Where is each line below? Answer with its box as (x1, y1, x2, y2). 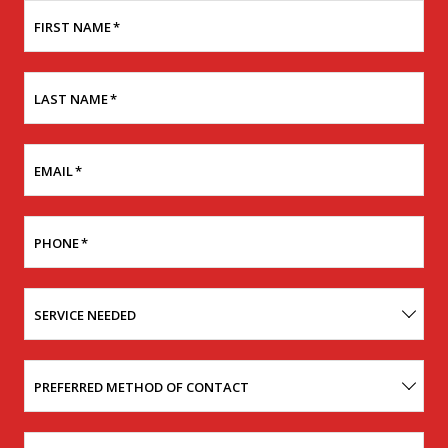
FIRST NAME (34, 18, 111, 36)
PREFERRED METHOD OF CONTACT (34, 378, 249, 396)
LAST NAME (34, 90, 108, 108)
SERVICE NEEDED (34, 306, 136, 324)
